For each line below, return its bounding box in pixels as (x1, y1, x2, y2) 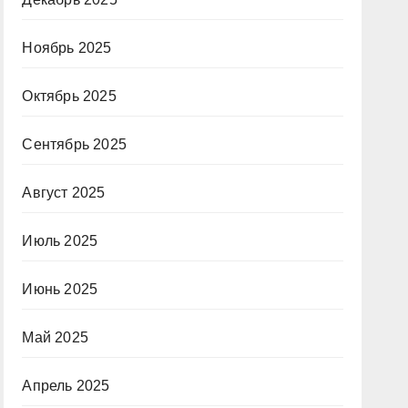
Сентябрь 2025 (22, 137, 127, 152)
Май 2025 (22, 330, 88, 345)
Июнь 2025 (22, 281, 98, 297)
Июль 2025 (22, 233, 98, 249)
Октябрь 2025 (22, 88, 117, 104)
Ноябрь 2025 (22, 40, 112, 56)
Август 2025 (22, 185, 106, 200)
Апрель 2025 (22, 378, 110, 393)
